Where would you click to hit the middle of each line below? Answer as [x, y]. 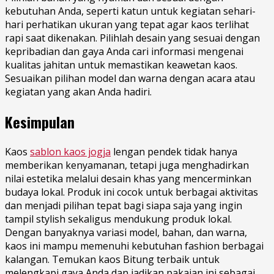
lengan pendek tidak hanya [174, 151]
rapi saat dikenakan [50, 38]
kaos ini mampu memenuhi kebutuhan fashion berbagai [134, 246]
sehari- [239, 11]
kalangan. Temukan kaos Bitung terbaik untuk [112, 259]
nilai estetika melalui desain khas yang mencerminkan [128, 178]
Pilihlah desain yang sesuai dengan [180, 38]
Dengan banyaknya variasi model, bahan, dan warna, [126, 232]
